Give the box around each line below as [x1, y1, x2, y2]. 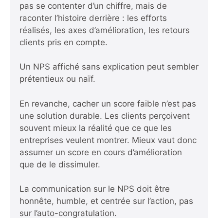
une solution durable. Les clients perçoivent [19, 110, 190, 121]
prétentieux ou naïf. [19, 74, 95, 84]
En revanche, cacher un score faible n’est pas [19, 98, 196, 109]
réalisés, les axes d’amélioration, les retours [19, 25, 190, 35]
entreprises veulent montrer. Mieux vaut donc [19, 135, 197, 145]
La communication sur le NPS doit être [19, 184, 170, 194]
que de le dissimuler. [19, 159, 100, 169]
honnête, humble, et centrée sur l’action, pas [19, 196, 193, 206]
